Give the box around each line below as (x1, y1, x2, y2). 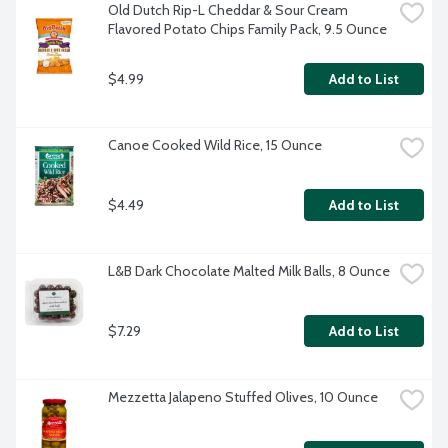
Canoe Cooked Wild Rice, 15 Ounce (108, 136, 322, 155)
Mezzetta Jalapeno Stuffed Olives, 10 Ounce (108, 388, 378, 407)
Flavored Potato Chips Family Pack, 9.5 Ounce (108, 20, 387, 39)
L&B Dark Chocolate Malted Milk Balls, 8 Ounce (108, 262, 390, 281)
